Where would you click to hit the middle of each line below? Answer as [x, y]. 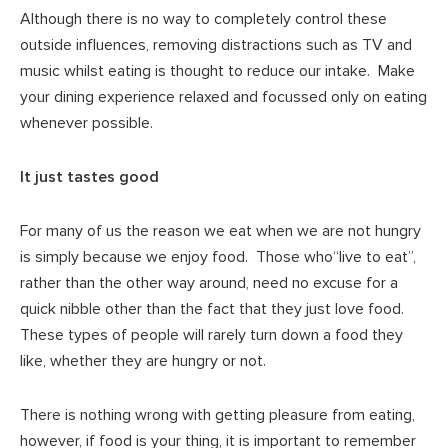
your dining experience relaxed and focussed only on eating [223, 96]
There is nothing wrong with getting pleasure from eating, [217, 414]
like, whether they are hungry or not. [143, 360]
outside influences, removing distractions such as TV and [216, 44]
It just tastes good [89, 176]
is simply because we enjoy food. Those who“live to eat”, [218, 256]
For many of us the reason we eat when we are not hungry [220, 230]
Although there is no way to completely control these [203, 18]
